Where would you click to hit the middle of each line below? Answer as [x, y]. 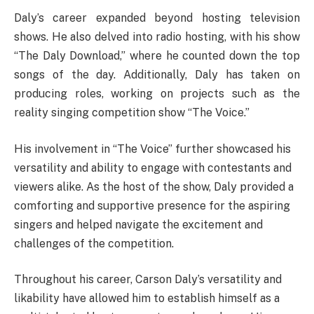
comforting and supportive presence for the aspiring [152, 205]
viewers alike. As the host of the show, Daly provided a [154, 186]
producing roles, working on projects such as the [157, 94]
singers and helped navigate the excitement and [138, 224]
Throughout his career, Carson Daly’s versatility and [148, 280]
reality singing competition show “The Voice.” [132, 113]
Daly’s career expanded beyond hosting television [157, 18]
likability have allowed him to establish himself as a [147, 299]
